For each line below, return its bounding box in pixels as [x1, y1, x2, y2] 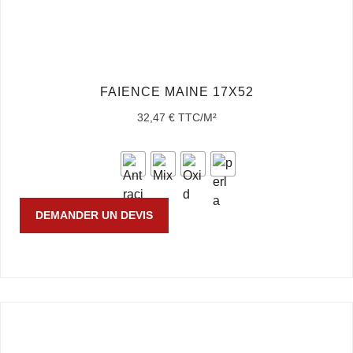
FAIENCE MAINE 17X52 [99, 85, 254, 99]
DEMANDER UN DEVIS [35, 209, 154, 222]
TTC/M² [177, 111, 217, 124]
